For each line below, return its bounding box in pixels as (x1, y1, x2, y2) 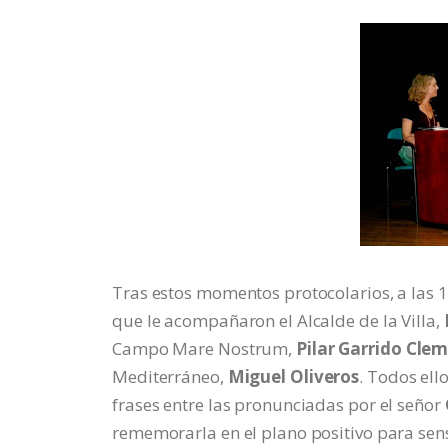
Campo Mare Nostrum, (112, 337, 296, 360)
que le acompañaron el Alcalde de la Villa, (112, 309, 444, 332)
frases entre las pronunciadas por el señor (112, 393, 445, 416)
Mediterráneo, (112, 365, 228, 388)
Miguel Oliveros (227, 365, 360, 388)
